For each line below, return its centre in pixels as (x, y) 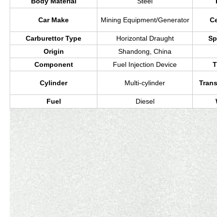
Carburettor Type (54, 39)
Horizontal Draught (145, 39)
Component (54, 65)
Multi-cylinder (145, 83)
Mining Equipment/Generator (145, 20)
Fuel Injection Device (145, 65)
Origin (54, 52)
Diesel (145, 101)
